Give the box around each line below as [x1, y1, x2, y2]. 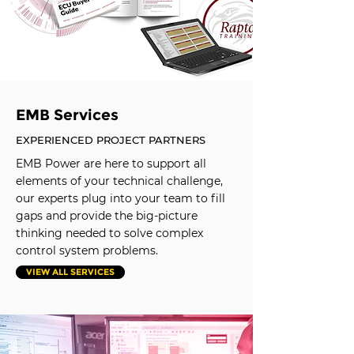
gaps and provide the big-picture [16, 209, 198, 223]
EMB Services [16, 106, 119, 124]
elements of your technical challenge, [16, 174, 223, 188]
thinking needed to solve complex [16, 226, 203, 240]
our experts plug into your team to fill [16, 191, 225, 205]
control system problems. [16, 243, 158, 258]
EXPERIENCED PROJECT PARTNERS [16, 134, 205, 146]
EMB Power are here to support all [16, 156, 206, 171]
